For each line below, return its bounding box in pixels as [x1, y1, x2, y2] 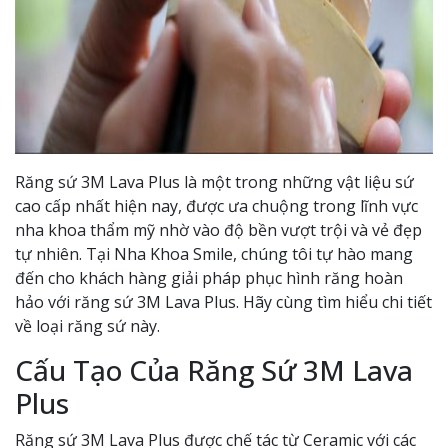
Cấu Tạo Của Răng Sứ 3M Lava [15, 351, 413, 389]
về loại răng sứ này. [15, 315, 160, 337]
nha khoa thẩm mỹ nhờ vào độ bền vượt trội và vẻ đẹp [15, 219, 422, 241]
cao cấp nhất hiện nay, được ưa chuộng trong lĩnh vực [15, 195, 418, 217]
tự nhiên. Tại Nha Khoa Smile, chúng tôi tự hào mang [15, 243, 413, 265]
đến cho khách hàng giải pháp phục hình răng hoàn [15, 267, 403, 289]
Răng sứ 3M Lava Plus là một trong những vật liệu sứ [15, 171, 414, 193]
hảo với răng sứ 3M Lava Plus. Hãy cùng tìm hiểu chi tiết [15, 291, 432, 313]
